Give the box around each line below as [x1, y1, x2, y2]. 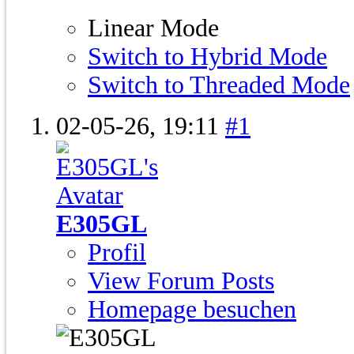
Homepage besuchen [88, 296, 296, 324]
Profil [88, 239, 146, 267]
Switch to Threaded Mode [88, 71, 350, 100]
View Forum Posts [88, 267, 274, 296]
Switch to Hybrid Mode [88, 43, 327, 71]
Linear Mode [88, 14, 219, 43]
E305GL [56, 210, 147, 239]
